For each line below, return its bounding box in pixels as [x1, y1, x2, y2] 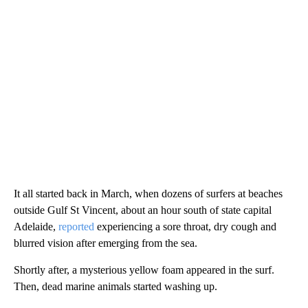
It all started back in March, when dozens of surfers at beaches [14, 188, 283, 200]
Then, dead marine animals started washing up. [14, 280, 217, 293]
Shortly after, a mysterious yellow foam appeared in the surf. [14, 264, 274, 276]
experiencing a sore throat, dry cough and [94, 221, 276, 233]
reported [58, 221, 94, 233]
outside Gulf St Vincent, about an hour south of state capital [14, 204, 272, 217]
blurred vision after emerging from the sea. [14, 237, 197, 250]
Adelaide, [14, 221, 58, 233]
